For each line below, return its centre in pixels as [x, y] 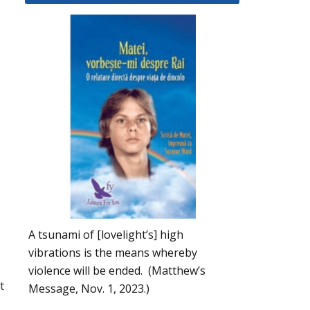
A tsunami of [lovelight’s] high [106, 234]
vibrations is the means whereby [113, 252]
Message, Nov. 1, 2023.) [89, 288]
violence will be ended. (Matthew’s [117, 270]
